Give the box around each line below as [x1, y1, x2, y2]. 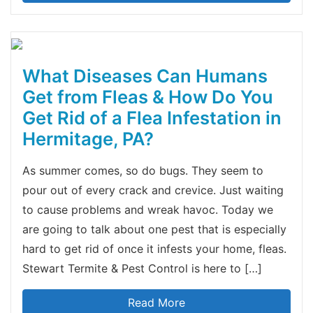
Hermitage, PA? [22, 127, 154, 150]
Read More [128, 295, 185, 310]
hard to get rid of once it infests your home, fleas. [22, 241, 286, 256]
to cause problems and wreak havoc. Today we [22, 202, 273, 217]
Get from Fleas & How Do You [22, 85, 273, 108]
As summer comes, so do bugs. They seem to [22, 163, 263, 177]
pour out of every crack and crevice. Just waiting [22, 182, 284, 197]
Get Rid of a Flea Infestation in [22, 106, 282, 129]
